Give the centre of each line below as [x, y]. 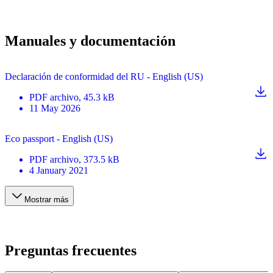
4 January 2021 [59, 170]
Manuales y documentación [90, 41]
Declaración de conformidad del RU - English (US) [104, 76]
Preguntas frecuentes [71, 250]
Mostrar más [47, 199]
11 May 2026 [55, 108]
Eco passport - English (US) [59, 138]
